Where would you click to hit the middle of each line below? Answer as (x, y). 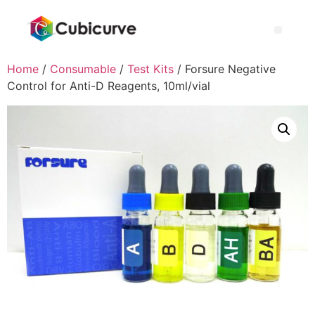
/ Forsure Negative (225, 69)
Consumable (83, 69)
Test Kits (150, 69)
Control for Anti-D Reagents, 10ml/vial (109, 85)
